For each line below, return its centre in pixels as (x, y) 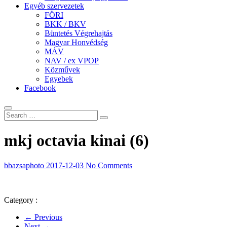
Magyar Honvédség (76, 42)
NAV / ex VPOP (72, 60)
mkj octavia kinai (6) (77, 141)
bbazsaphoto (25, 165)
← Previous (43, 217)
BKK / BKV (65, 24)
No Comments (109, 165)
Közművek (62, 69)
